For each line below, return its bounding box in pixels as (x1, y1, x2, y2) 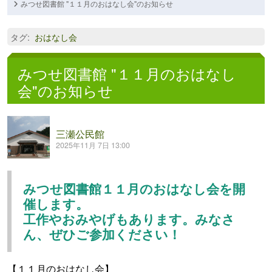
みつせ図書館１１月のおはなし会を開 (22, 179, 245, 198)
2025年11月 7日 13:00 (56, 140, 130, 151)
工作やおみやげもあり (22, 209, 155, 228)
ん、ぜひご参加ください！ (22, 225, 181, 243)
